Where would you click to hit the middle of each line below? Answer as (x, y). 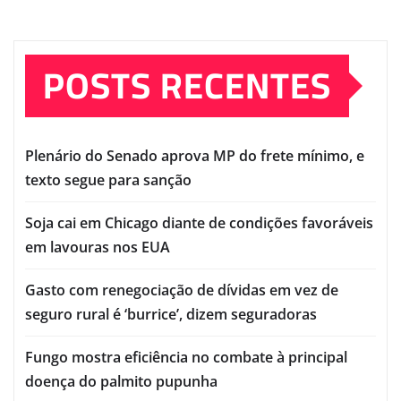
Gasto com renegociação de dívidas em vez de (182, 290)
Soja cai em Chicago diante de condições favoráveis (199, 222)
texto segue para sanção (108, 179)
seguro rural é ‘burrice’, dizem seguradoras (171, 314)
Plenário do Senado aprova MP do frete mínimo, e (195, 155)
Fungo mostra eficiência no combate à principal (186, 357)
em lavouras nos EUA (98, 247)
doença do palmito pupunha (121, 381)
